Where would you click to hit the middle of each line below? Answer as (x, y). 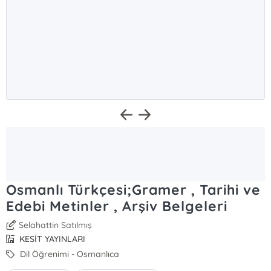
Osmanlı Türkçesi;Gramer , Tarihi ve (133, 190)
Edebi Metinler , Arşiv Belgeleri (117, 206)
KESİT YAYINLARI (51, 239)
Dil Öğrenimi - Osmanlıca (69, 254)
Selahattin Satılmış (56, 225)
